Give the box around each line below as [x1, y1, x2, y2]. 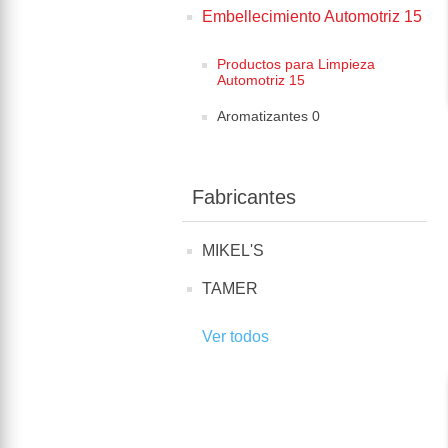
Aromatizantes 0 [217, 108, 320, 124]
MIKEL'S [202, 242, 264, 259]
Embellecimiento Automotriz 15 [202, 8, 422, 25]
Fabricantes [192, 186, 296, 208]
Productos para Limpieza [217, 56, 375, 72]
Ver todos [202, 328, 269, 345]
